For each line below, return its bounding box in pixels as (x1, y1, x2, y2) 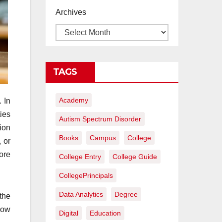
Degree (114, 190, 138, 199)
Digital (59, 209, 78, 218)
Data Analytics (59, 190, 103, 199)
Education (90, 209, 121, 218)
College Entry (59, 153, 101, 161)
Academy (59, 96, 88, 105)
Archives (55, 8, 86, 17)
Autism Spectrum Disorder (59, 115, 141, 123)
